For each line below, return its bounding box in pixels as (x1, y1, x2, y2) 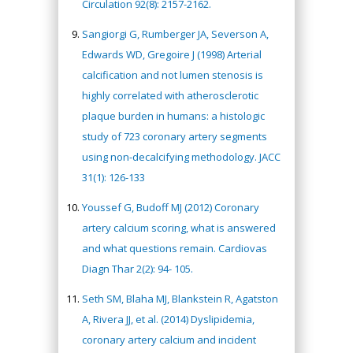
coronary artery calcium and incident (82, 333, 256, 347)
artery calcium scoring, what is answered (82, 221, 276, 235)
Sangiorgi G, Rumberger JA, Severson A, (82, 27, 269, 41)
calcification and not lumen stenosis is (82, 68, 263, 82)
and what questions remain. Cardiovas (82, 241, 267, 255)
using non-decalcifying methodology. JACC (82, 150, 281, 164)
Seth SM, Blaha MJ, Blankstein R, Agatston (82, 292, 278, 306)
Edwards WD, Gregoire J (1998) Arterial (82, 47, 262, 61)
